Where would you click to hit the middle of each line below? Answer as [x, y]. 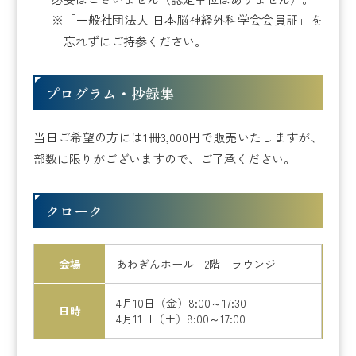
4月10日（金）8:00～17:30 [182, 302]
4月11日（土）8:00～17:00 [181, 318]
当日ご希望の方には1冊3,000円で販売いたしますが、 [178, 137]
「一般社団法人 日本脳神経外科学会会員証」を [193, 19]
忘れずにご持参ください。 [135, 41]
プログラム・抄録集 [110, 93]
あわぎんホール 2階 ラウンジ [196, 263]
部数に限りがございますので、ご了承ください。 [165, 158]
